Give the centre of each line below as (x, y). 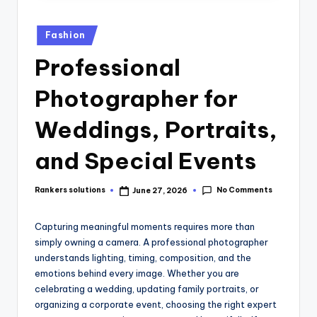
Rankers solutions (70, 190)
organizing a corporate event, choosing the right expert (156, 305)
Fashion (65, 35)
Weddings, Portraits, (156, 129)
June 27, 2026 (160, 190)
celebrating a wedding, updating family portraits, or (147, 289)
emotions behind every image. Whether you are (137, 273)
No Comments (244, 190)
